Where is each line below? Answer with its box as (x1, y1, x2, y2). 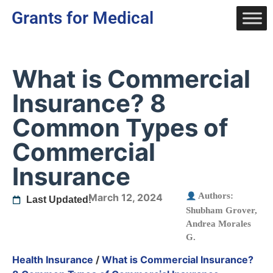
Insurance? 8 (12, 88, 166, 118)
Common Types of (12, 113, 228, 143)
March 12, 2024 (88, 191, 163, 204)
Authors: (196, 191, 234, 200)
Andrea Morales (186, 218, 251, 229)
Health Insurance (12, 253, 93, 266)
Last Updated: (26, 194, 91, 205)
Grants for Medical (12, 8, 154, 28)
